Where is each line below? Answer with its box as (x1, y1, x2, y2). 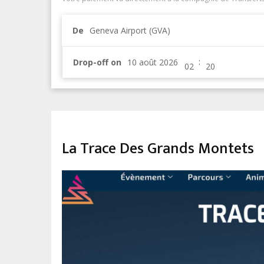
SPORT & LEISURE (68, 126, 115, 136)
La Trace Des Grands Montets (62, 136, 254, 161)
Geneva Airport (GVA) (90, 25, 170, 36)
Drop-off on (73, 57, 121, 68)
